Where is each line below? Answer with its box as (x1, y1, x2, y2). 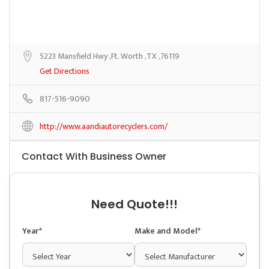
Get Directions (40, 64, 89, 78)
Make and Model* (134, 223, 201, 238)
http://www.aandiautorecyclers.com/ (40, 119, 168, 133)
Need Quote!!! (91, 195, 178, 213)
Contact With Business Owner (22, 149, 166, 163)
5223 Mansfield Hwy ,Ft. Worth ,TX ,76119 (40, 49, 180, 63)
